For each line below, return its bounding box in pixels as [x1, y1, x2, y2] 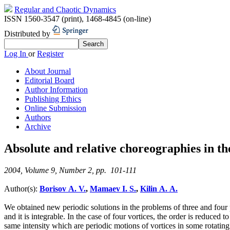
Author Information [25, 85, 88, 94]
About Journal [25, 67, 71, 75]
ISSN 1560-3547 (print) [4, 14, 82, 23]
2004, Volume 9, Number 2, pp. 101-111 [4, 165, 137, 175]
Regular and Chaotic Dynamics [14, 5, 116, 14]
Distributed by [4, 29, 52, 38]
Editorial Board [25, 76, 74, 85]
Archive [25, 122, 51, 131]
